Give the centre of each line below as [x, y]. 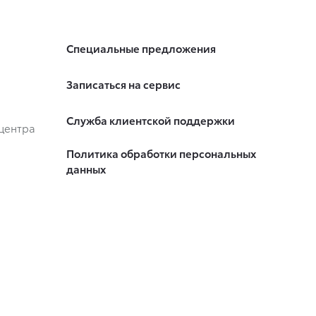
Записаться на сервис [123, 84]
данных [86, 169]
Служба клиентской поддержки [150, 120]
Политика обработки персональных [161, 153]
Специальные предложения [141, 48]
